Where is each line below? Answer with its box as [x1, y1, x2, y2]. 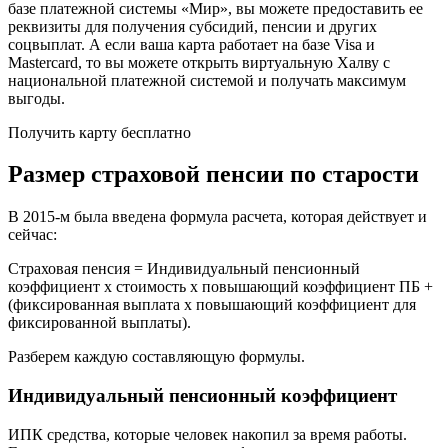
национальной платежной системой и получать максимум [8, 71, 406, 89]
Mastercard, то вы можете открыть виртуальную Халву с [8, 53, 390, 71]
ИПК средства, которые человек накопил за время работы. [8, 425, 407, 443]
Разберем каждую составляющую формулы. [8, 348, 305, 366]
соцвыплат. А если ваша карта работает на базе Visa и [8, 35, 375, 53]
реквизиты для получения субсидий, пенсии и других [8, 17, 377, 35]
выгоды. [8, 89, 65, 107]
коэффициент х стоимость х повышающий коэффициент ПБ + [8, 278, 433, 296]
